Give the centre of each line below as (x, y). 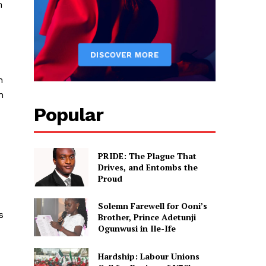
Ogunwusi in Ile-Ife (137, 229)
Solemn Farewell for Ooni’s (152, 206)
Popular (68, 115)
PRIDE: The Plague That (147, 156)
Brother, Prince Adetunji (147, 217)
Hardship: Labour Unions (148, 256)
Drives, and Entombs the (148, 167)
